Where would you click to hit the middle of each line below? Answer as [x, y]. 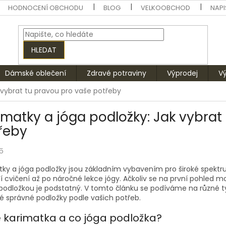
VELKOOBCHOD [166, 8]
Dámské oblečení [36, 73]
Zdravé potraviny [117, 73]
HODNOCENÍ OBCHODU [46, 8]
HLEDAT [44, 50]
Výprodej [182, 73]
